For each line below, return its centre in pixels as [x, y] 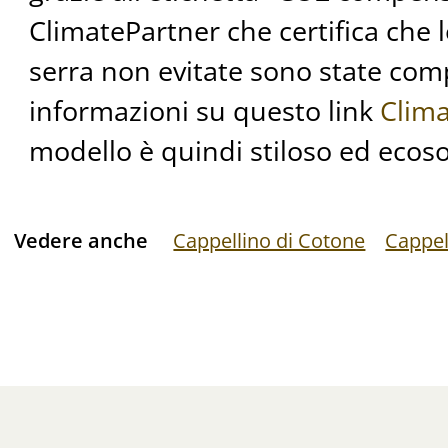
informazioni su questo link [204, 111]
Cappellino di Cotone [269, 240]
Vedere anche [81, 240]
